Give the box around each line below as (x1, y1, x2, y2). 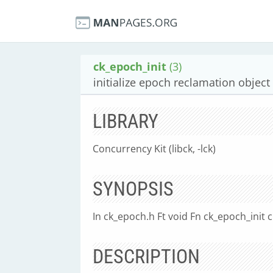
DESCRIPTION (93, 245, 200, 268)
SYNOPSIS (93, 177, 174, 200)
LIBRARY (93, 110, 158, 133)
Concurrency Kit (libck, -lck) (93, 142, 216, 155)
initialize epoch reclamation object (93, 75, 270, 90)
